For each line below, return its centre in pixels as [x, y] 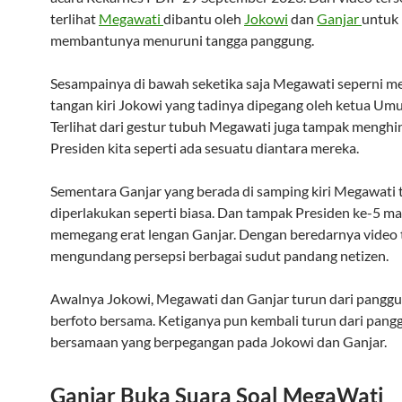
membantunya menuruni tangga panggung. [182, 40]
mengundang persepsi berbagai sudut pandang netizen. [219, 255]
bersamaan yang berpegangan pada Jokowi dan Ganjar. [218, 341]
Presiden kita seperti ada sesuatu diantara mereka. [205, 148]
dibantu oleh [204, 18]
